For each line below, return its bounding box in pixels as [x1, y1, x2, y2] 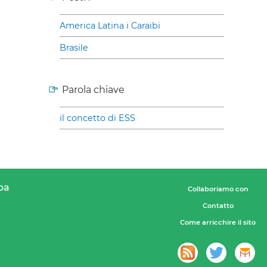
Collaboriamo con [187, 184, 249, 193]
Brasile [60, 42, 88, 53]
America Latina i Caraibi [60, 20, 160, 31]
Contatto [202, 201, 234, 210]
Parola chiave [62, 83, 125, 95]
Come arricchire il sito [180, 218, 256, 226]
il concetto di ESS [60, 112, 135, 123]
